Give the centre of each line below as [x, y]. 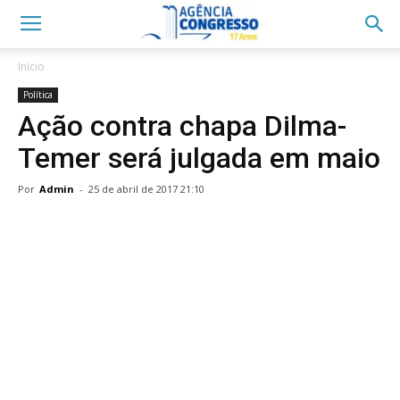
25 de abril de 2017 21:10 [146, 189]
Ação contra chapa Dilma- [182, 126]
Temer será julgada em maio [199, 158]
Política [38, 95]
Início [31, 67]
